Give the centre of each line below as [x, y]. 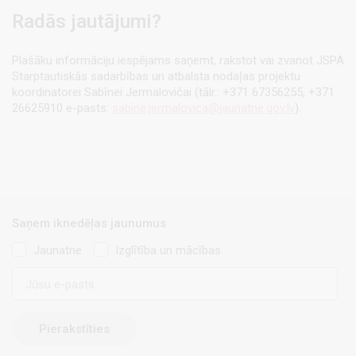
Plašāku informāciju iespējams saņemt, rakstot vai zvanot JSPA [178, 61]
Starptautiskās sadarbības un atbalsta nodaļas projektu [156, 77]
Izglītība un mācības [168, 250]
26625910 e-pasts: [62, 108]
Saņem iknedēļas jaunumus [89, 223]
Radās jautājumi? [87, 21]
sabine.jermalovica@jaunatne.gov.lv [203, 108]
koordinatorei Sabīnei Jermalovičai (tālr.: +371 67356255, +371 [173, 93]
